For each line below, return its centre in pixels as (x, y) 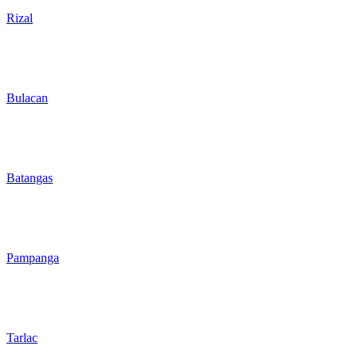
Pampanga (33, 257)
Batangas (30, 177)
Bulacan (27, 97)
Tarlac (22, 337)
